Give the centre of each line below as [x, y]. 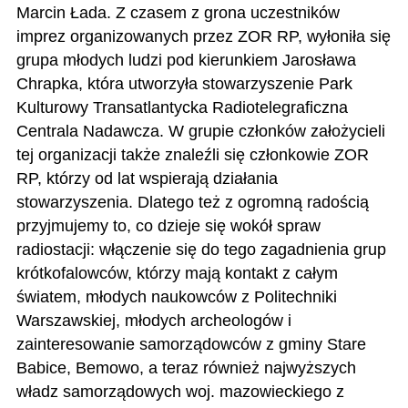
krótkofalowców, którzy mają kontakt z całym [177, 273]
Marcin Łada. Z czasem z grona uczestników [178, 12]
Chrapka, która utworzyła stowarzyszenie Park [184, 83]
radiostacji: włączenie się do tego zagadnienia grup [201, 249]
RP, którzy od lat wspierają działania [147, 178]
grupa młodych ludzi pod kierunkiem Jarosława [186, 60]
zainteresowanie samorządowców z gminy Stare [191, 344]
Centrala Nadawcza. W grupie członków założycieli [200, 131]
